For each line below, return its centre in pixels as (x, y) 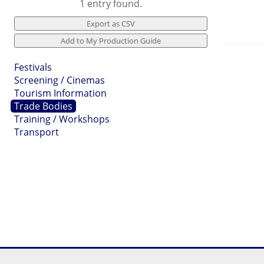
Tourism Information (60, 93)
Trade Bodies (43, 106)
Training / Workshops (62, 119)
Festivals (33, 67)
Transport (37, 132)
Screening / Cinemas (60, 80)
